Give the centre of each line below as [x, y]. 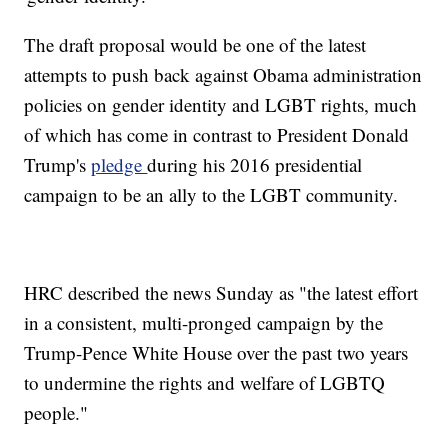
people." [56, 413]
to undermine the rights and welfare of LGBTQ [205, 383]
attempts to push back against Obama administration [223, 75]
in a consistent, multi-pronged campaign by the [204, 323]
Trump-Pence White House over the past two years [216, 353]
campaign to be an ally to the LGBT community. [211, 195]
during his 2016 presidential [255, 165]
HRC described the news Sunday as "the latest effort [221, 293]
